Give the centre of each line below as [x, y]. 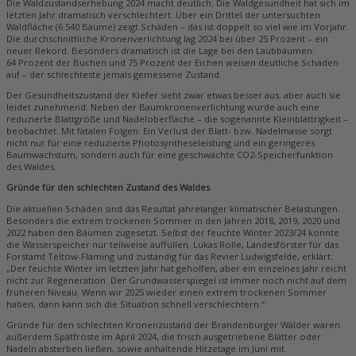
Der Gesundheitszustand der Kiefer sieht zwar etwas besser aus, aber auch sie [174, 95]
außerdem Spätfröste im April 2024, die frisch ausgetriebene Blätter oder [164, 336]
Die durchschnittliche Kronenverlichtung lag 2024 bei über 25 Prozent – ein [167, 39]
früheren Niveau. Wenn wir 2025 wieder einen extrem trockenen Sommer [166, 292]
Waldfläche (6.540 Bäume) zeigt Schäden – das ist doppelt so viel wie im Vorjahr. [178, 27]
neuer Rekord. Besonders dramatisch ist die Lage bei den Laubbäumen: [161, 51]
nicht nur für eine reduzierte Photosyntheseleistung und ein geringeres [161, 143]
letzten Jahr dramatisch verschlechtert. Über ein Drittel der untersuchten [163, 15]
